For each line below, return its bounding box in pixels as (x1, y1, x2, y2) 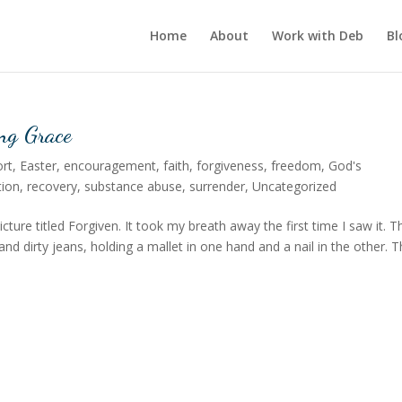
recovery (27, 178, 78, 195)
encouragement (64, 157, 157, 174)
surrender (189, 178, 246, 195)
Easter (20, 157, 57, 174)
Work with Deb (271, 27, 363, 44)
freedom (271, 157, 322, 174)
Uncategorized (252, 178, 337, 195)
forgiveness (197, 157, 265, 174)
